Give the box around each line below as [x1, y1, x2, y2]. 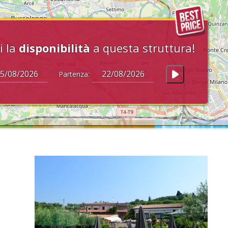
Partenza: [52, 69, 92, 79]
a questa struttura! [90, 40, 195, 55]
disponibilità [19, 40, 90, 55]
